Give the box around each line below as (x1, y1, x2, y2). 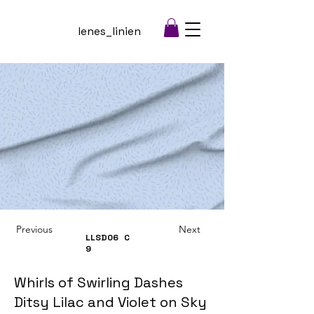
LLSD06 (86, 232, 118, 244)
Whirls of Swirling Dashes (14, 273, 183, 292)
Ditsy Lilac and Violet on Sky (14, 293, 207, 312)
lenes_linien (78, 24, 141, 39)
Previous (16, 223, 53, 236)
